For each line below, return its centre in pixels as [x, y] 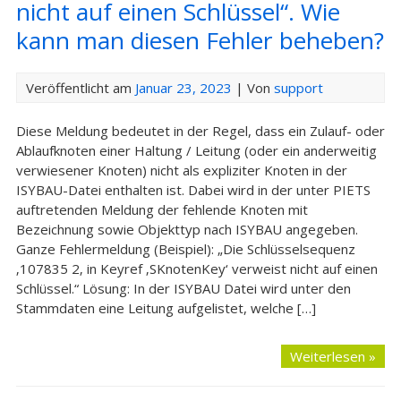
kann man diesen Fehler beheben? [200, 40]
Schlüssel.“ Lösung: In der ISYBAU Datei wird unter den [183, 288]
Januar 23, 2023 [183, 88]
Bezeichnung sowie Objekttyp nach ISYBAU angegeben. [187, 229]
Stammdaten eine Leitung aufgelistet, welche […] [166, 308]
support [298, 88]
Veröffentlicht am [80, 88]
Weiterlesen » [333, 356]
